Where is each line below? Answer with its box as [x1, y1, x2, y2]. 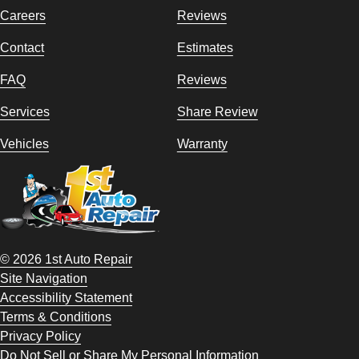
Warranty [176, 136, 228, 151]
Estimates [176, 40, 233, 54]
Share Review [176, 104, 258, 119]
